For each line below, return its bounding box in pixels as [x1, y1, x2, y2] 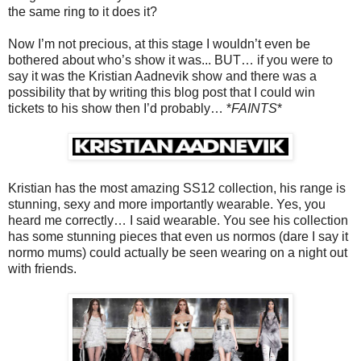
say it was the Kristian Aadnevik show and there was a [8, 69, 317, 84]
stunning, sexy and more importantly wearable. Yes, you [8, 197, 326, 212]
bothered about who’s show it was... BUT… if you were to [8, 53, 333, 68]
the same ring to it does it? [8, 5, 157, 19]
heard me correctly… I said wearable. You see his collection [8, 214, 348, 228]
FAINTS [231, 102, 277, 116]
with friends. [8, 262, 77, 276]
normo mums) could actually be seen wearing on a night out [8, 246, 347, 260]
